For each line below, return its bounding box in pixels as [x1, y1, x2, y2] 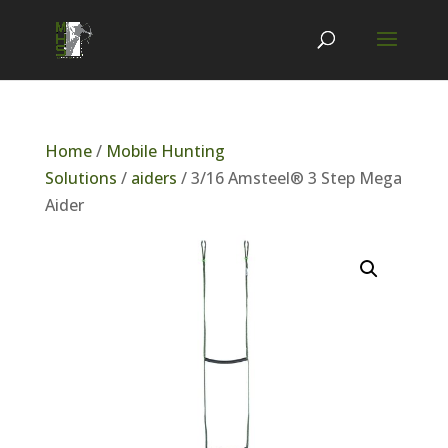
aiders [130, 167, 177, 189]
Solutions [44, 167, 117, 189]
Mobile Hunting [105, 140, 225, 162]
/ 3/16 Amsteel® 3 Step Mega [176, 167, 402, 189]
